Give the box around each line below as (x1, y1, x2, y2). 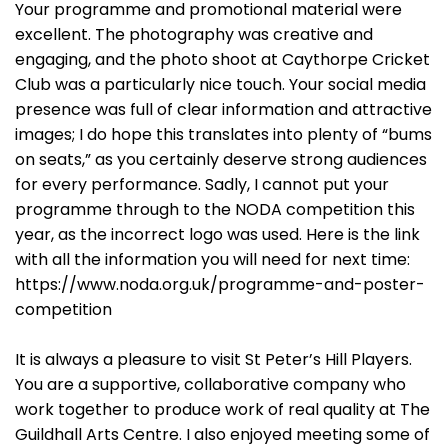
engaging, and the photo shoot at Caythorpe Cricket (15, 48, 430, 71)
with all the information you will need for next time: (15, 248, 410, 271)
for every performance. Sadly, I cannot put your (15, 173, 389, 196)
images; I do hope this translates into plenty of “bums (15, 123, 432, 146)
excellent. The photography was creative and (15, 23, 373, 46)
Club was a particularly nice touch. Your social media (15, 73, 426, 96)
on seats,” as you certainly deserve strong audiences (15, 148, 427, 171)
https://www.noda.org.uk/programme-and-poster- (15, 273, 425, 296)
